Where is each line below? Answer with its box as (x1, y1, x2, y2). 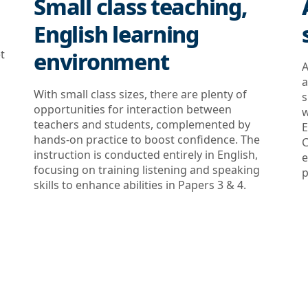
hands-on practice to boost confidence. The (34, 132, 261, 147)
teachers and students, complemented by (34, 117, 251, 132)
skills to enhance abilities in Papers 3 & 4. (34, 177, 247, 192)
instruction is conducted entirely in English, (34, 147, 258, 162)
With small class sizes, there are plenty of (34, 87, 247, 102)
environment (34, 47, 169, 76)
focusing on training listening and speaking (34, 162, 261, 177)
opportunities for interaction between (34, 102, 232, 117)
